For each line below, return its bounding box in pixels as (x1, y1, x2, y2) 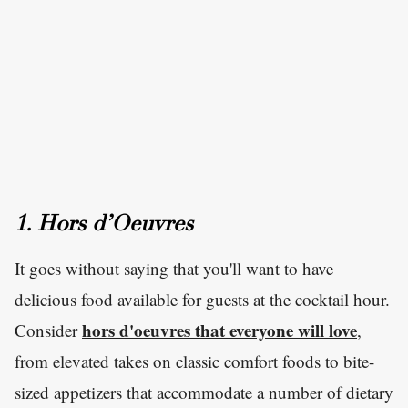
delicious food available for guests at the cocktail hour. (15, 288, 390, 311)
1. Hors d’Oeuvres (15, 215, 193, 238)
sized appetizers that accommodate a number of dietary (15, 381, 393, 404)
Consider (15, 319, 82, 342)
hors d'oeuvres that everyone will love (82, 318, 357, 343)
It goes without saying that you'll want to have (15, 257, 333, 280)
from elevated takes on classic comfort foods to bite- (15, 350, 374, 373)
